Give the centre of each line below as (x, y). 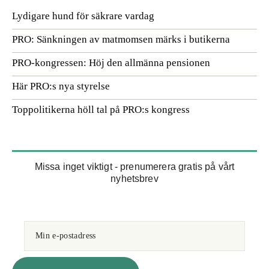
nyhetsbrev (134, 179)
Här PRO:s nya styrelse (61, 86)
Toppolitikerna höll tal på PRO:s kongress (101, 110)
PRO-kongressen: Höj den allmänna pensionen (111, 63)
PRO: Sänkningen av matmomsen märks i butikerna (121, 39)
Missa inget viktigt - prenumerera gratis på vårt (134, 167)
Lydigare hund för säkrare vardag (83, 16)
